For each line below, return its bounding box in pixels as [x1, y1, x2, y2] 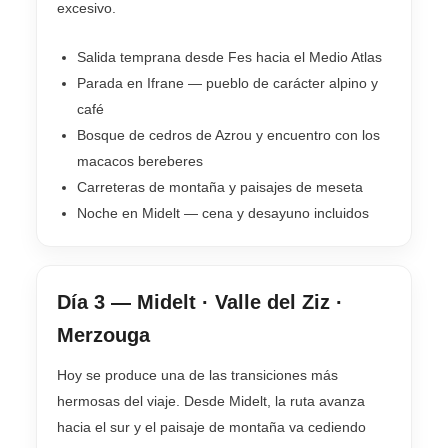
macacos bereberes [77, 152, 203, 169]
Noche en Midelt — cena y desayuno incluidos [77, 204, 369, 221]
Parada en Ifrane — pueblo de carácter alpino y [77, 74, 378, 91]
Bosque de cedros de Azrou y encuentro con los [77, 126, 380, 143]
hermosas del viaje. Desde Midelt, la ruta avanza [57, 392, 365, 409]
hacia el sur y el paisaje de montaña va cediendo [57, 418, 366, 435]
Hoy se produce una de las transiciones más [57, 366, 338, 383]
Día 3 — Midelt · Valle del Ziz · [57, 290, 343, 313]
